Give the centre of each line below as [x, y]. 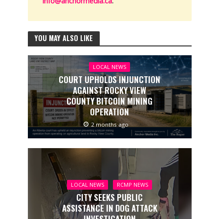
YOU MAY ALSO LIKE [64, 38]
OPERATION [109, 111]
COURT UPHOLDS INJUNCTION [109, 79]
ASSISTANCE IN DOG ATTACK [109, 208]
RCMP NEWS [132, 185]
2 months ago [110, 124]
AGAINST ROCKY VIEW [109, 90]
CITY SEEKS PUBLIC [109, 197]
